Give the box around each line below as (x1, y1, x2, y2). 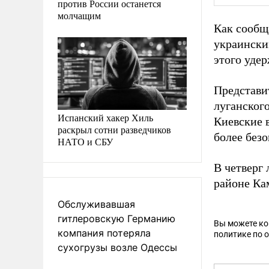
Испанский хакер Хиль (58, 110, 153, 124)
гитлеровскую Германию (58, 212, 175, 225)
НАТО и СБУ (58, 134, 113, 148)
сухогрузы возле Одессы (58, 241, 177, 253)
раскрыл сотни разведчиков (58, 122, 171, 136)
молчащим (58, 8, 101, 22)
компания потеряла (58, 226, 151, 239)
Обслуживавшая (58, 198, 135, 210)
